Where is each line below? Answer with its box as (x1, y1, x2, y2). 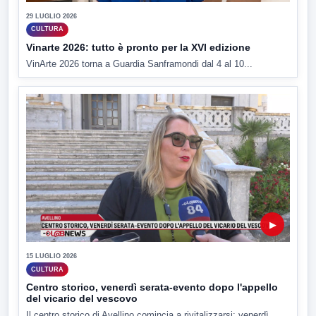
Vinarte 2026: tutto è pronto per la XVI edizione (26, 41, 250, 53)
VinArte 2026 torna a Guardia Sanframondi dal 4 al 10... (26, 58, 253, 69)
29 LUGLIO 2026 (26, 12, 77, 20)
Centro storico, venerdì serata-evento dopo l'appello (26, 281, 278, 293)
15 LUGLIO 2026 (26, 253, 77, 260)
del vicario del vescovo (26, 293, 138, 305)
